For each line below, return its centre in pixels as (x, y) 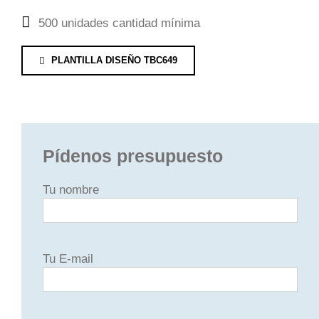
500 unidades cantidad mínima (119, 23)
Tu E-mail (68, 259)
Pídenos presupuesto (133, 156)
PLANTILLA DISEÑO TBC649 (115, 61)
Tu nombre (71, 190)
